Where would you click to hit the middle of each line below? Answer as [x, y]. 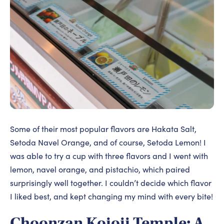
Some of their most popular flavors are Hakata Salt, [103, 129]
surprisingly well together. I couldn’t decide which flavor [111, 183]
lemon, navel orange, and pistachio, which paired [100, 169]
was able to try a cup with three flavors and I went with [109, 156]
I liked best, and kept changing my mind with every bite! [111, 196]
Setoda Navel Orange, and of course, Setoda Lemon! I [108, 142]
